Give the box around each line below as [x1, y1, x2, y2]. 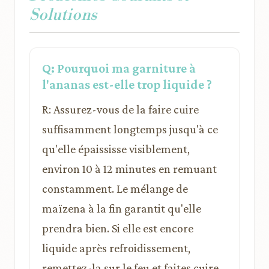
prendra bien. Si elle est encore [42, 221, 193, 235]
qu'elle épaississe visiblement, [42, 142, 190, 156]
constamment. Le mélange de [42, 181, 188, 195]
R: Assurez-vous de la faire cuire [42, 102, 199, 116]
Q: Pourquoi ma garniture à [42, 60, 196, 76]
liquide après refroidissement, [42, 241, 190, 255]
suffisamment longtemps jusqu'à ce [42, 122, 218, 136]
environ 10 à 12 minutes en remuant [42, 162, 217, 175]
